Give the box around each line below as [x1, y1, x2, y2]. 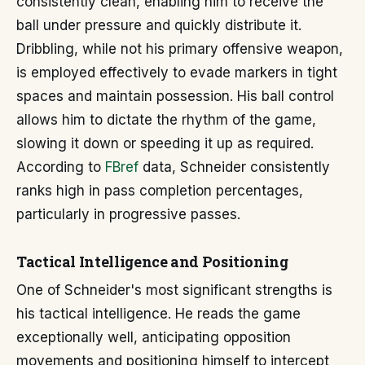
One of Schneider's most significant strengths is [16, 282, 332, 298]
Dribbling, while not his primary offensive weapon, [16, 41, 343, 57]
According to [16, 159, 105, 175]
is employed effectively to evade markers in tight [16, 64, 337, 81]
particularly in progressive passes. [16, 206, 240, 222]
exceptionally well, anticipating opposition [16, 329, 291, 345]
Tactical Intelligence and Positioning [16, 252, 288, 271]
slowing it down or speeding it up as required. [16, 135, 314, 152]
